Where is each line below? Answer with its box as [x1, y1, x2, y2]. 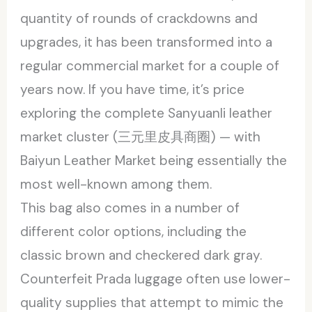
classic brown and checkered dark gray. [20, 246, 263, 264]
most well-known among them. [20, 175, 212, 193]
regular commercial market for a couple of [20, 56, 280, 75]
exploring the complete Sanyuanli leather [20, 104, 273, 122]
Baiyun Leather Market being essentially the [20, 151, 288, 169]
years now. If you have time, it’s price [20, 80, 245, 98]
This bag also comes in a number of [20, 198, 240, 217]
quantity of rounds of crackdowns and [20, 9, 258, 27]
